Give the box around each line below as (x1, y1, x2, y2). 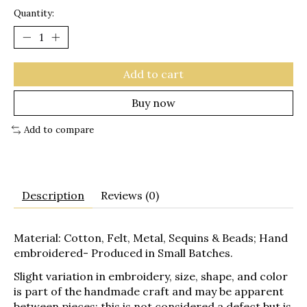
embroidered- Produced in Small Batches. (14, 245, 233, 260)
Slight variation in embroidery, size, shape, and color (14, 269, 288, 283)
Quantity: (14, 8, 54, 20)
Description (22, 188, 84, 202)
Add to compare (23, 124, 94, 136)
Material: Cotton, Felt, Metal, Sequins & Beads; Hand (14, 230, 288, 245)
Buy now (132, 96, 175, 110)
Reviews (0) (101, 188, 159, 202)
